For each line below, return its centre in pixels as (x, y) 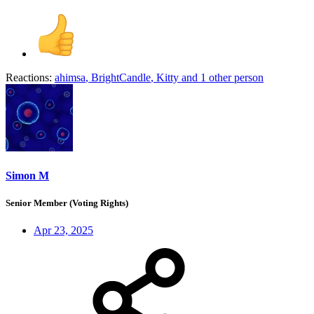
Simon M (27, 175)
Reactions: (29, 78)
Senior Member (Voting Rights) (67, 203)
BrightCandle (121, 78)
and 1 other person (221, 78)
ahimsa (70, 78)
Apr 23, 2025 (63, 231)
